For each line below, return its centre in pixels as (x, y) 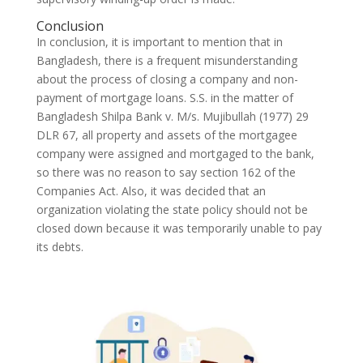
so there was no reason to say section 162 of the (166, 173)
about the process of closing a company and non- (167, 79)
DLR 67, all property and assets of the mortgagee (167, 135)
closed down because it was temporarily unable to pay (179, 228)
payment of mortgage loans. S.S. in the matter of (164, 98)
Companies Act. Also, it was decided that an (151, 191)
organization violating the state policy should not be (172, 210)
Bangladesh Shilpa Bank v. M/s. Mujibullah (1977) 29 (172, 117)
